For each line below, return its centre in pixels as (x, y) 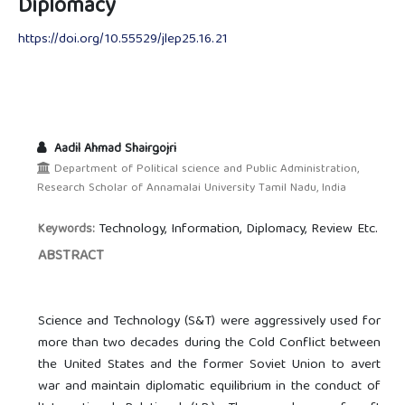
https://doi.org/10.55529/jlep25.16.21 (122, 40)
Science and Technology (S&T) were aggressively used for (209, 322)
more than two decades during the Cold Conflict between (209, 344)
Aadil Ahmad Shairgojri (113, 149)
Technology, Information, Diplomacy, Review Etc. (239, 230)
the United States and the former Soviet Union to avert (209, 366)
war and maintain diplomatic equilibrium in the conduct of (209, 387)
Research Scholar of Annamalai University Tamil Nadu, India (191, 188)
